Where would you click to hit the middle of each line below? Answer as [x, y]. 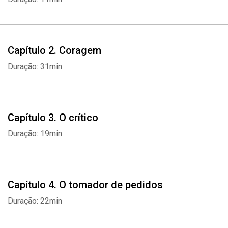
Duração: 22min [35, 201]
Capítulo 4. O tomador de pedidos [85, 185]
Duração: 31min [35, 66]
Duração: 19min [35, 134]
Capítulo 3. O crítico [53, 118]
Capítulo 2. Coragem [54, 50]
